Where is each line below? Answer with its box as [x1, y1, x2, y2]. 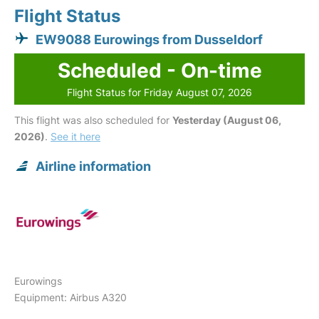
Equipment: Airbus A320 [14, 291, 127, 304]
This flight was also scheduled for [14, 114, 172, 127]
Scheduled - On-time [57, 58, 262, 83]
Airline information [36, 159, 151, 174]
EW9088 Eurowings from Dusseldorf [36, 32, 263, 48]
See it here [51, 130, 100, 143]
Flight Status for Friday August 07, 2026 [67, 86, 252, 99]
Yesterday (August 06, [172, 114, 281, 127]
